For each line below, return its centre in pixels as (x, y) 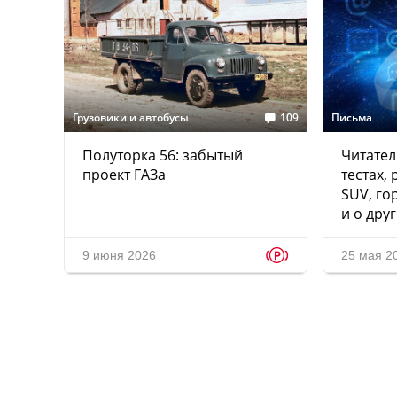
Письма (352, 118)
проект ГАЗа (124, 175)
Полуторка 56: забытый (163, 156)
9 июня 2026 (119, 256)
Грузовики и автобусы (131, 118)
